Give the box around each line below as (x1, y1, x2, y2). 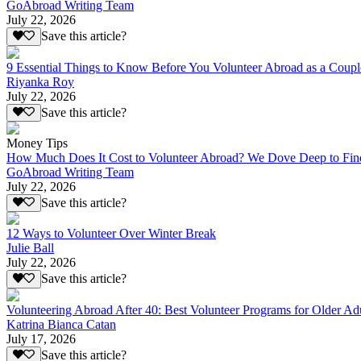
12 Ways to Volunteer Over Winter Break (6, 226, 216, 241)
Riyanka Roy (6, 74, 74, 89)
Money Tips (6, 136, 68, 151)
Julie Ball (6, 241, 54, 255)
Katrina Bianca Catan (6, 317, 116, 331)
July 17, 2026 (6, 331, 76, 346)
